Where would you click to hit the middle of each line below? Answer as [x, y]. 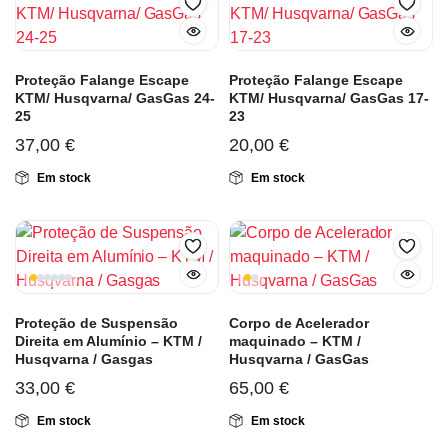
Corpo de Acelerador [299, 323]
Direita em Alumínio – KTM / [108, 341]
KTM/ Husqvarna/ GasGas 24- [115, 98]
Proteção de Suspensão [96, 323]
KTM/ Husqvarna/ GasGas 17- [329, 98]
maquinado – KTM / [295, 341]
